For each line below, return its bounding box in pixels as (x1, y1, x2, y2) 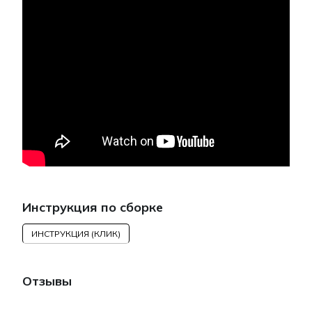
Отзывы (22, 273, 72, 289)
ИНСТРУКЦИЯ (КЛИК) (31, 228, 120, 239)
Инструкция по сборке (22, 199, 163, 215)
